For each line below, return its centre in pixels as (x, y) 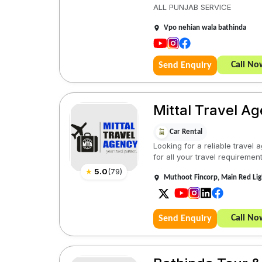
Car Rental (186, 132)
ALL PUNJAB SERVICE (192, 7)
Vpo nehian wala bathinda (205, 28)
